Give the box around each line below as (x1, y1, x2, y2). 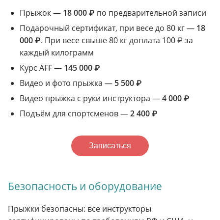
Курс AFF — (20, 62, 64, 73)
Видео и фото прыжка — (20, 77, 114, 88)
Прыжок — (20, 7, 63, 18)
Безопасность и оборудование (8, 179, 162, 193)
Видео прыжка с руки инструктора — (20, 92, 162, 104)
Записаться (89, 141, 131, 150)
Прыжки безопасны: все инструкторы (8, 203, 151, 214)
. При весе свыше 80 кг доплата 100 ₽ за (41, 34, 193, 46)
